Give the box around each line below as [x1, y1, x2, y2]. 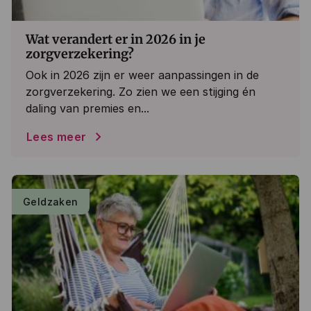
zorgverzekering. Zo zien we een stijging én [26, 84, 255, 99]
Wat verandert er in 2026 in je [26, 31, 205, 47]
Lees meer [26, 129, 87, 144]
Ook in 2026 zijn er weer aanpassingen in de [26, 67, 259, 82]
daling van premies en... [26, 101, 149, 115]
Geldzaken [23, 195, 78, 208]
